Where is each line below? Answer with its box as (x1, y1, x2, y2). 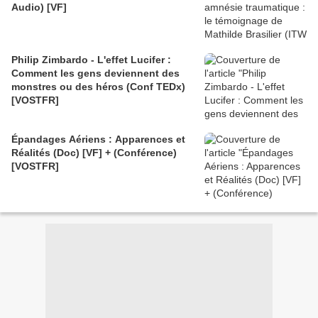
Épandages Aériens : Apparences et (11, 133, 185, 145)
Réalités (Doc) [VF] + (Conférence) (11, 146, 177, 158)
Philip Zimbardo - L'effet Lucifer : (11, 53, 171, 65)
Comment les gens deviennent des (11, 67, 180, 79)
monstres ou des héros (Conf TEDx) (11, 80, 185, 92)
